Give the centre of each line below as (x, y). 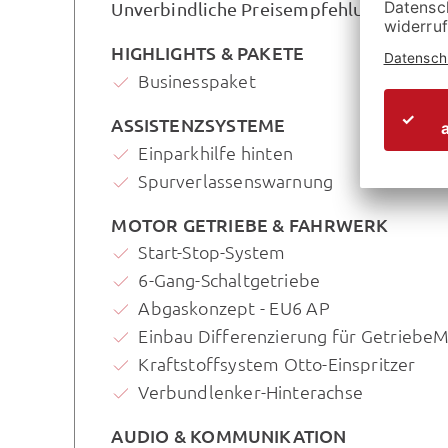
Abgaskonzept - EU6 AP (234, 308)
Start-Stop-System (212, 252)
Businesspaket (197, 80)
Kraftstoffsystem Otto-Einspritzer (277, 364)
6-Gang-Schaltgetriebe (229, 280)
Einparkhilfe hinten (215, 152)
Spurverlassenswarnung (236, 180)
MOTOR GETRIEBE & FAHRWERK (250, 224)
